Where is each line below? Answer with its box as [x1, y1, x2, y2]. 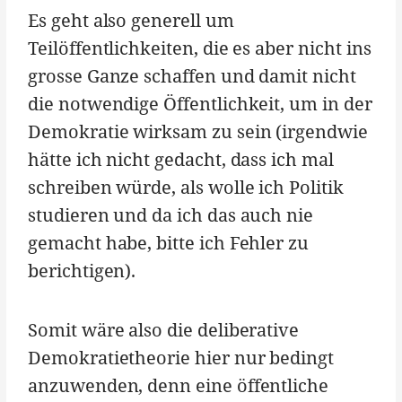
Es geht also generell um [28, 8, 234, 33]
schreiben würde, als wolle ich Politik [28, 175, 344, 200]
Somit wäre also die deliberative [28, 318, 300, 343]
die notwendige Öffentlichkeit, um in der [28, 92, 372, 117]
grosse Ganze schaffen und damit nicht [28, 64, 356, 89]
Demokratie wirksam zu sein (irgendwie [28, 119, 368, 144]
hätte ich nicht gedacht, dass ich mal [28, 147, 334, 172]
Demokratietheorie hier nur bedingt [28, 345, 335, 371]
